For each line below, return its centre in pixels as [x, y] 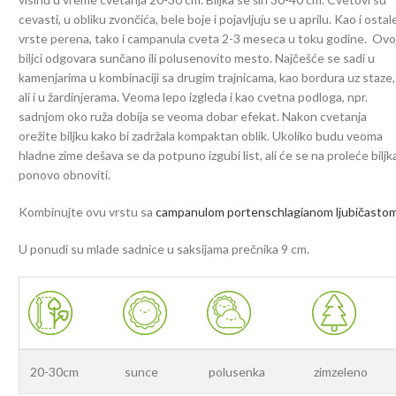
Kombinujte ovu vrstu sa [88, 212]
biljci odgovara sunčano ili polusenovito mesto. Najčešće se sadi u [197, 58]
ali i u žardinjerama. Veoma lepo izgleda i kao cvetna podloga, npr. [194, 97]
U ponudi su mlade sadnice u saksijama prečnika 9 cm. [164, 249]
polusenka [237, 372]
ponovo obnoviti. [65, 175]
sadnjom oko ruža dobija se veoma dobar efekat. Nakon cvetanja [193, 116]
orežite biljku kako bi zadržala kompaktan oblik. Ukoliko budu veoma [201, 136]
